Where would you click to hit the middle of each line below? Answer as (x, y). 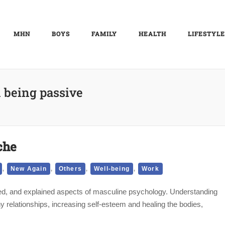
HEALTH (152, 34)
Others (70, 168)
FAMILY (104, 34)
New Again (29, 168)
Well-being (112, 168)
